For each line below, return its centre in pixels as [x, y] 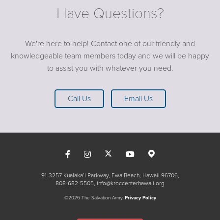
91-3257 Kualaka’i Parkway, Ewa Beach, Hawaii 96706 [109, 175]
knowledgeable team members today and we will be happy [110, 56]
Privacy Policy [140, 198]
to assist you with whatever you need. [110, 68]
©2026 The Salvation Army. [94, 198]
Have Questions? [110, 13]
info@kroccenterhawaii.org [131, 183]
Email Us [138, 98]
